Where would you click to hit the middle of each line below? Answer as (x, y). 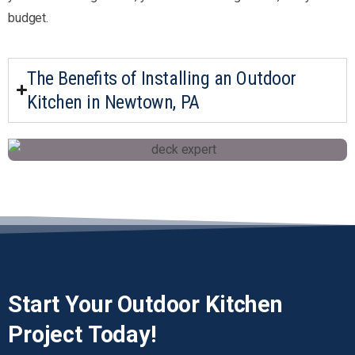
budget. (28, 17)
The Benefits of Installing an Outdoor (162, 78)
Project (45, 335)
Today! (122, 335)
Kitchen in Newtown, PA (113, 102)
